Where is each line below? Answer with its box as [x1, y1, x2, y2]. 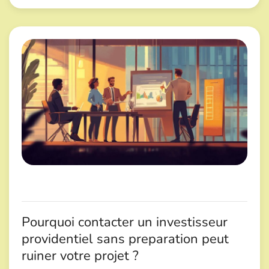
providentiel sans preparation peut [22, 230, 229, 249]
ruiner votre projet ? [22, 247, 139, 265]
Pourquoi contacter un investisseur [22, 213, 228, 232]
